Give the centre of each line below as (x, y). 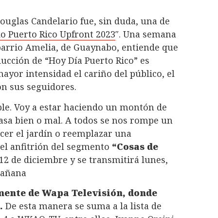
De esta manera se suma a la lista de (83, 206)
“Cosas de (135, 146)
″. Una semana (146, 34)
